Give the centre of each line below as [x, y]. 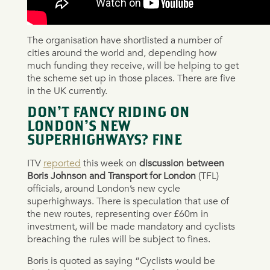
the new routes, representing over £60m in [118, 214]
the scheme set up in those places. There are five [131, 78]
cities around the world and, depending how [122, 53]
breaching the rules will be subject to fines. [118, 239]
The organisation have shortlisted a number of [124, 40]
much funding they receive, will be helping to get [133, 65]
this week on [110, 163]
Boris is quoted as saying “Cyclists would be [121, 261]
